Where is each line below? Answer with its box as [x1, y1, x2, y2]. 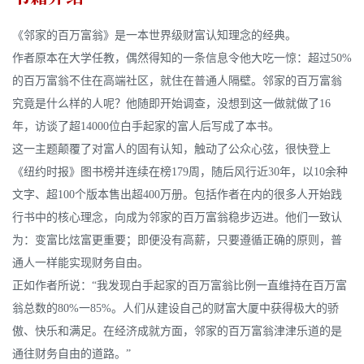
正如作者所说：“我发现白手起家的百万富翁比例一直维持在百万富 [12, 279, 347, 292]
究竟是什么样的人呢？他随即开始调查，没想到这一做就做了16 [12, 97, 331, 110]
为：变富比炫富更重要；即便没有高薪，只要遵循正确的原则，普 [12, 233, 342, 246]
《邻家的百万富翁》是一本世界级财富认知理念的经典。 [12, 28, 297, 41]
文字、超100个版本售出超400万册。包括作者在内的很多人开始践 [12, 188, 342, 201]
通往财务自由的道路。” [12, 347, 131, 360]
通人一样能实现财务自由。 [12, 256, 149, 269]
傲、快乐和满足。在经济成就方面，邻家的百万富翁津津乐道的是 [12, 324, 342, 337]
